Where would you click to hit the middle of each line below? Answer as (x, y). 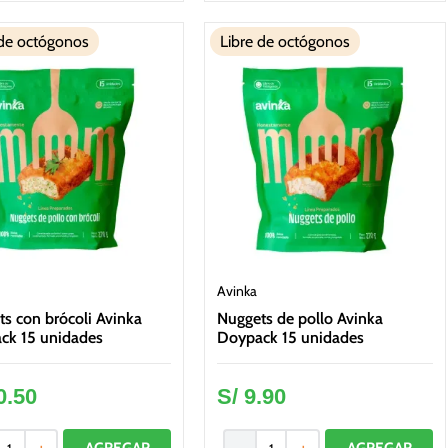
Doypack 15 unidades (291, 337)
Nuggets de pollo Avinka (300, 318)
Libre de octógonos (285, 42)
